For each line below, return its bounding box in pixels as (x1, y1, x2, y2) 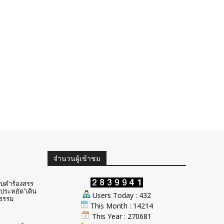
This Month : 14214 (88, 201, 153, 211)
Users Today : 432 (90, 190, 151, 200)
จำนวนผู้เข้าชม (53, 154, 100, 163)
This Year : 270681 (89, 211, 151, 221)
